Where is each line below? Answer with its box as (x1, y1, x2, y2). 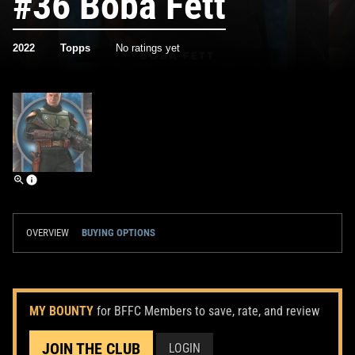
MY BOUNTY (29, 303, 94, 319)
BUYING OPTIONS (82, 226, 155, 239)
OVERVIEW (26, 226, 69, 239)
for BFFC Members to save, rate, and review (97, 303, 319, 319)
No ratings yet (116, 41, 180, 54)
